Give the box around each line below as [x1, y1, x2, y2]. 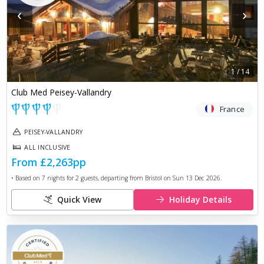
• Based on [11, 174, 42, 183]
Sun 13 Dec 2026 [172, 174, 220, 183]
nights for [45, 174, 74, 183]
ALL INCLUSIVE [24, 143, 71, 152]
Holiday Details [169, 193, 232, 205]
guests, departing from [78, 174, 145, 183]
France [219, 103, 245, 114]
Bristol [144, 174, 162, 183]
